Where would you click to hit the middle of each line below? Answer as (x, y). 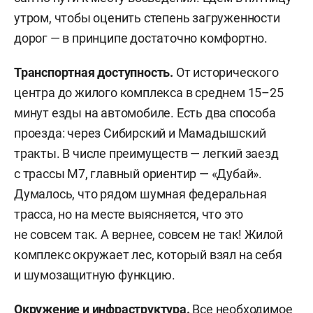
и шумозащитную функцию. (96, 275)
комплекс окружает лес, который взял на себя (148, 254)
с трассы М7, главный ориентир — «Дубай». (138, 173)
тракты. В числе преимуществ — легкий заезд (146, 153)
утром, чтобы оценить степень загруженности (147, 17)
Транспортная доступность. (94, 72)
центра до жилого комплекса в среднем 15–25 (149, 92)
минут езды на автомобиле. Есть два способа (145, 112)
